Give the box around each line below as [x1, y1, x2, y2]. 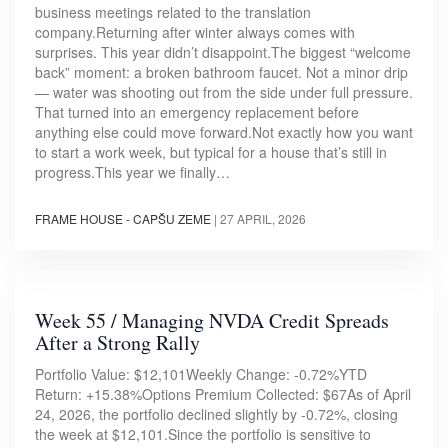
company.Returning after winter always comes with [35, 21, 355, 42]
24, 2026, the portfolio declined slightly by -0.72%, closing [35, 403, 398, 424]
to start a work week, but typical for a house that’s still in [35, 141, 387, 162]
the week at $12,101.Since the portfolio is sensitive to [35, 423, 371, 444]
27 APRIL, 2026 [220, 209, 306, 227]
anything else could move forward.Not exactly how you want [35, 121, 413, 142]
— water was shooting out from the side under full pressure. [35, 81, 413, 102]
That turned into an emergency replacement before [35, 101, 359, 122]
